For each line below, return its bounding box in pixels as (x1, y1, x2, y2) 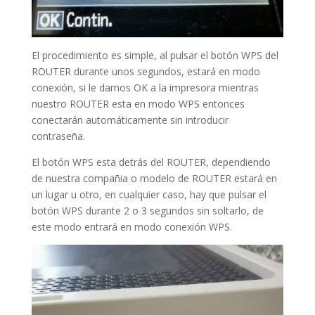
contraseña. (31, 129, 85, 143)
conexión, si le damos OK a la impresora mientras (31, 81, 259, 95)
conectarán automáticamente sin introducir (31, 113, 229, 127)
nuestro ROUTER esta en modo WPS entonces (31, 97, 245, 111)
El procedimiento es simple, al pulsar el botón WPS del (31, 49, 278, 63)
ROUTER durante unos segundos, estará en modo (31, 65, 260, 79)
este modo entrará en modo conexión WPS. (31, 220, 232, 234)
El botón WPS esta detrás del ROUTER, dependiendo (31, 155, 271, 169)
